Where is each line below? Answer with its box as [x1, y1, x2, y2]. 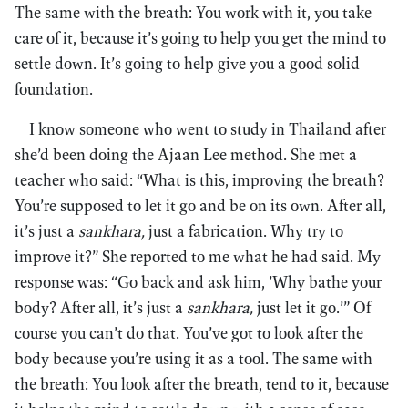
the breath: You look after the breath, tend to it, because [15, 373, 389, 394]
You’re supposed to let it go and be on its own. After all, [15, 195, 386, 216]
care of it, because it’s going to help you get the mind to [15, 27, 386, 48]
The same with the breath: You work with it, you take [15, 2, 372, 23]
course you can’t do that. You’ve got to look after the [15, 322, 363, 343]
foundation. [15, 78, 93, 99]
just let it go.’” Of [253, 297, 371, 318]
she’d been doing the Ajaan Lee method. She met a [15, 144, 357, 165]
